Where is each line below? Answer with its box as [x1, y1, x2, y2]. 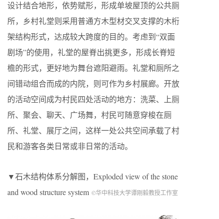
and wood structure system [7, 187, 91, 197]
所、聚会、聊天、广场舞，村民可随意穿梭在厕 [7, 109, 172, 120]
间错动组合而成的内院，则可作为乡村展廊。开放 [7, 78, 179, 89]
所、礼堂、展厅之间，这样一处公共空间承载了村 [7, 125, 179, 136]
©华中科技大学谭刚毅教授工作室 [91, 189, 178, 197]
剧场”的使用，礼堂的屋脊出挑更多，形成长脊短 [7, 47, 175, 58]
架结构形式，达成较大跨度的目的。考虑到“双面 [7, 31, 175, 42]
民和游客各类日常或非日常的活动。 [7, 141, 132, 152]
